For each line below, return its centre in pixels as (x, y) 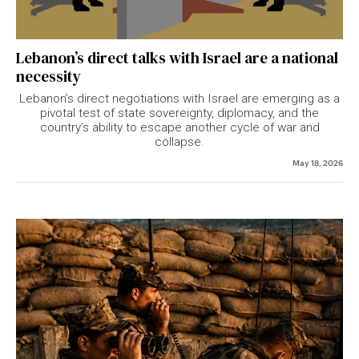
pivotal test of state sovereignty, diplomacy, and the (179, 113)
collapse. (179, 141)
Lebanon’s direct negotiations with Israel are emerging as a (179, 98)
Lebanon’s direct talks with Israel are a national (177, 57)
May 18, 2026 (318, 161)
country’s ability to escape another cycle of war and (179, 127)
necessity (48, 76)
